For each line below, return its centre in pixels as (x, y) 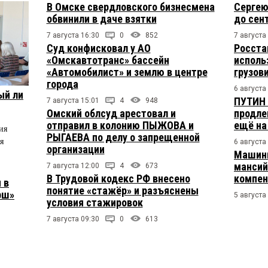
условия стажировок (95, 202)
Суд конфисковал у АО (98, 48)
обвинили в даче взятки (101, 19)
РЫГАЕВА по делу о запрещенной (123, 137)
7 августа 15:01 (73, 100)
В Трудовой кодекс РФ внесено (118, 178)
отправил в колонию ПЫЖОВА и (120, 125)
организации (75, 149)
